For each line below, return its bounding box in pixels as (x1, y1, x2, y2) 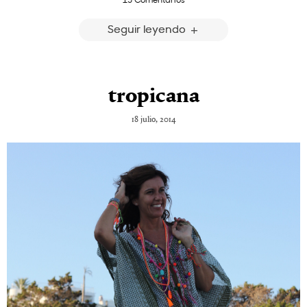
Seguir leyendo (107, 21, 188, 36)
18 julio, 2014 (132, 114, 175, 124)
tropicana (108, 85, 199, 108)
